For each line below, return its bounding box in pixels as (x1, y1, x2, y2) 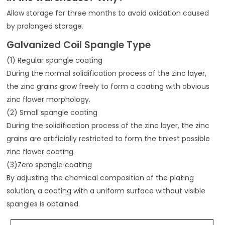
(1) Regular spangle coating (7, 55, 103, 66)
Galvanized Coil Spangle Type (7, 38, 151, 52)
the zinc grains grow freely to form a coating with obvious (7, 81, 210, 92)
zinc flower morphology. (7, 94, 91, 105)
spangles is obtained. (7, 199, 80, 209)
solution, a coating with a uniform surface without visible (7, 186, 206, 196)
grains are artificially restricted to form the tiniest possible (7, 134, 210, 144)
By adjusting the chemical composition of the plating (7, 173, 194, 183)
